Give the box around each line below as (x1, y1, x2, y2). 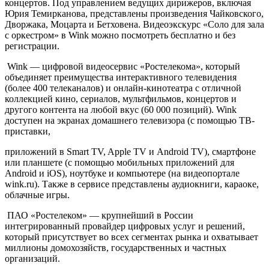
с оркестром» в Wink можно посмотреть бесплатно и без (5, 29, 235, 40)
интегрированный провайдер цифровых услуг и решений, (5, 220, 245, 231)
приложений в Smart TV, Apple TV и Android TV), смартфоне (5, 146, 256, 157)
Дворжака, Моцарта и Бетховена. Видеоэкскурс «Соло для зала (5, 19, 264, 29)
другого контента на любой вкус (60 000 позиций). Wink (5, 104, 237, 115)
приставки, (5, 125, 50, 136)
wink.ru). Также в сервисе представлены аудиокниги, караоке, (5, 178, 259, 189)
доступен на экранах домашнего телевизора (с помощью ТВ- (5, 115, 255, 125)
